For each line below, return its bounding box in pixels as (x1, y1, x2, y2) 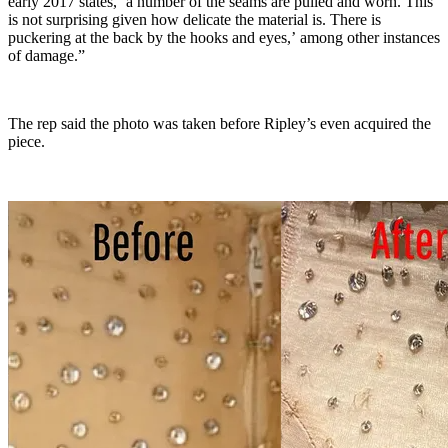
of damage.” (8, 47, 85, 65)
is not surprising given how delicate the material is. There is (8, 11, 381, 29)
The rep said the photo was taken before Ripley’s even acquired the (8, 115, 431, 133)
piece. (8, 133, 45, 151)
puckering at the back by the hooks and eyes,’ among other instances (8, 29, 440, 47)
